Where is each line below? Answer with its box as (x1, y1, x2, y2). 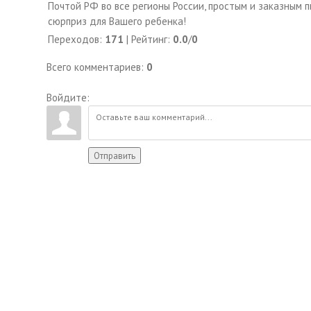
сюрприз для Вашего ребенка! (48, 15, 187, 28)
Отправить (94, 149, 136, 162)
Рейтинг (131, 33, 168, 46)
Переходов (48, 33, 100, 46)
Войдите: (47, 91, 90, 104)
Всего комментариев (47, 60, 142, 74)
